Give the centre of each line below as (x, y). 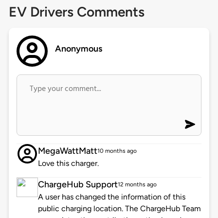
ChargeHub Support (78, 185)
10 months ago (117, 151)
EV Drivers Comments (76, 12)
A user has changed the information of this (111, 197)
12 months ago (137, 185)
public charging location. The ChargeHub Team (119, 209)
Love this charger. (68, 163)
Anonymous (79, 49)
